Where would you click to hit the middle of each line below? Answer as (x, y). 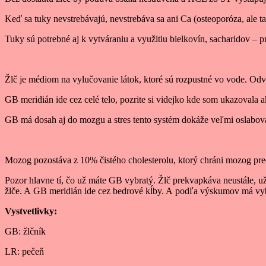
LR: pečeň (24, 252)
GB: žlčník (25, 232)
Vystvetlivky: (31, 211)
